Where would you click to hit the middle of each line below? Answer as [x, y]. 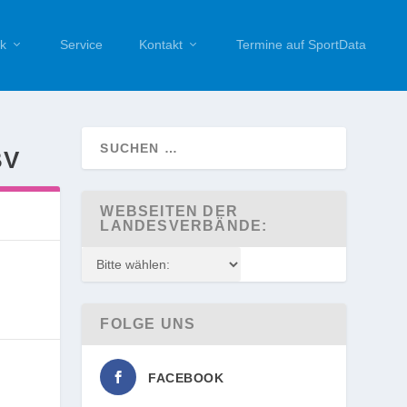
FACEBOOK [186, 378]
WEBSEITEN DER [169, 211]
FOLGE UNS [148, 324]
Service [81, 45]
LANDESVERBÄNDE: [184, 226]
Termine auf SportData [301, 45]
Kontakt [161, 45]
